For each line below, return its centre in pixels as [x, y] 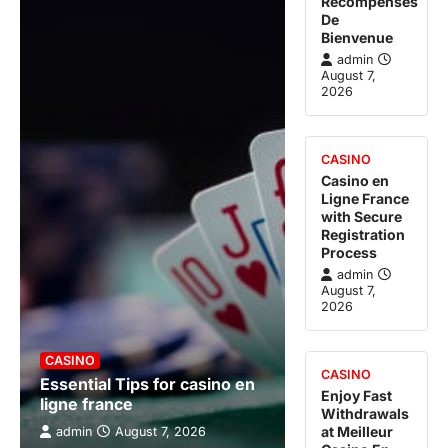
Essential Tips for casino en [147, 383]
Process [349, 252]
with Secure [362, 216]
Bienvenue [357, 37]
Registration [363, 234]
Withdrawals [365, 413]
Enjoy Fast [357, 395]
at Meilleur [357, 431]
